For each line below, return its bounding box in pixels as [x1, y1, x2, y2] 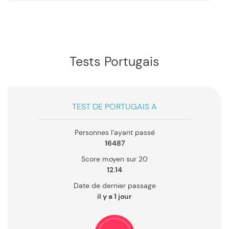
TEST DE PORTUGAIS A [72, 101, 157, 112]
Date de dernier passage [73, 181, 156, 190]
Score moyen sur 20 [81, 154, 148, 164]
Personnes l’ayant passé [74, 128, 155, 137]
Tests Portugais [76, 53, 159, 70]
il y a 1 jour [97, 192, 132, 201]
